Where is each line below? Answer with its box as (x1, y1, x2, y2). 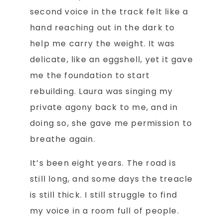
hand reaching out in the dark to (30, 22, 175, 34)
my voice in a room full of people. (30, 205, 179, 217)
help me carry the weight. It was (30, 38, 175, 50)
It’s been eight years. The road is (30, 157, 176, 169)
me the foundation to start (30, 70, 150, 82)
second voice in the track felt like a (30, 6, 189, 18)
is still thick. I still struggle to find (30, 189, 177, 201)
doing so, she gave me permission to (30, 117, 193, 129)
